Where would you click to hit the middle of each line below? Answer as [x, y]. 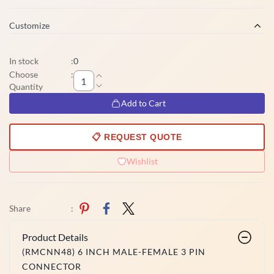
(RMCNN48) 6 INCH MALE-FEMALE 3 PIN [114, 252]
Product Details [55, 237]
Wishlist [142, 161]
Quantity [26, 87]
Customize [29, 25]
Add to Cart [143, 103]
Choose [24, 74]
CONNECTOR [52, 266]
